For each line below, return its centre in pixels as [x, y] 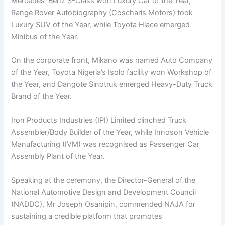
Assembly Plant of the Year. [58, 156]
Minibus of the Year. [45, 36]
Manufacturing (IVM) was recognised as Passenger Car [105, 144]
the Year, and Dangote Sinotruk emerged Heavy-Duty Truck [112, 84]
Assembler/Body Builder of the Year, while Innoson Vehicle [110, 132]
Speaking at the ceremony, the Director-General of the [103, 180]
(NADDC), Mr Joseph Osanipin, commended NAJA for [103, 204]
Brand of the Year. [42, 96]
